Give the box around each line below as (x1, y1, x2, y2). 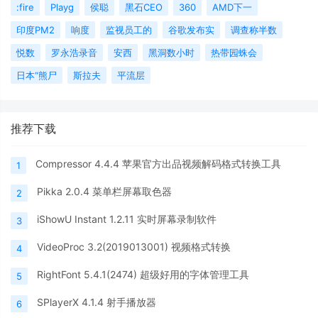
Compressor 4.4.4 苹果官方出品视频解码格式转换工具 (35, 157, 281, 170)
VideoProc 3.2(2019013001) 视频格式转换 (37, 240, 231, 253)
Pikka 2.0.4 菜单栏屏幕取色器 (37, 185, 172, 197)
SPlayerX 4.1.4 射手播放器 (37, 295, 156, 308)
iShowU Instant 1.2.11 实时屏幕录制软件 (37, 212, 216, 225)
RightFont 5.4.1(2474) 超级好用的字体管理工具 (37, 268, 249, 280)
